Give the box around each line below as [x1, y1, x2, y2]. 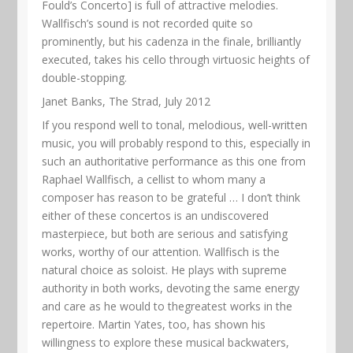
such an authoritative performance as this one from [42, 153, 307, 169]
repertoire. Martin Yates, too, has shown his [42, 316, 266, 332]
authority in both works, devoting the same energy [42, 280, 300, 295]
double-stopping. [42, 69, 128, 85]
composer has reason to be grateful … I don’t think [42, 189, 301, 205]
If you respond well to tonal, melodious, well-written [42, 117, 308, 132]
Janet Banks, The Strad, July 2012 [42, 93, 211, 109]
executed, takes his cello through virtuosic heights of [42, 51, 310, 67]
